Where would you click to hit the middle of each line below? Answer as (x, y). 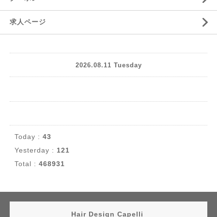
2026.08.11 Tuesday (108, 65)
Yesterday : (36, 150)
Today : (29, 137)
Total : (27, 164)
